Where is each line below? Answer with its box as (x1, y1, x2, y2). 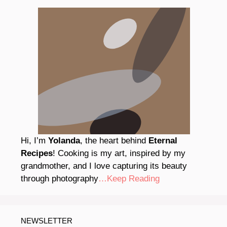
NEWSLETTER (21, 216, 72, 225)
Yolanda (48, 136, 80, 146)
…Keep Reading (98, 174, 160, 184)
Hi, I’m (21, 136, 48, 146)
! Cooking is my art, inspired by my (53, 148, 185, 159)
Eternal (148, 136, 177, 146)
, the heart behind (80, 136, 148, 146)
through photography (21, 174, 98, 184)
